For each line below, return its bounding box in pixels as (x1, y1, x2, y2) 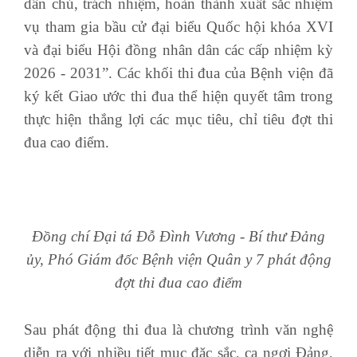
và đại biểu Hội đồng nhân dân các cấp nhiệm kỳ (24, 41, 333, 59)
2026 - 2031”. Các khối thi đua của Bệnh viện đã (24, 65, 333, 82)
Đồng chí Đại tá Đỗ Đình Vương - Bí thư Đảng (32, 228, 325, 245)
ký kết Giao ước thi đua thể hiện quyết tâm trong (24, 88, 333, 105)
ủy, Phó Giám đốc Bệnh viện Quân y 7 (25, 251, 268, 269)
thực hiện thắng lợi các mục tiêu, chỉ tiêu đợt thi (24, 111, 333, 128)
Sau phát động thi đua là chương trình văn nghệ (24, 321, 333, 339)
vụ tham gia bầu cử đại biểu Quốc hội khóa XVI (24, 18, 333, 36)
